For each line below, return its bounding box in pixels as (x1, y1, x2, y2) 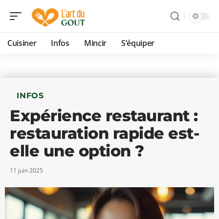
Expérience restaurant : (10, 106, 198, 125)
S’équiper (121, 38, 155, 48)
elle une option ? (10, 141, 144, 160)
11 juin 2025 (10, 166, 43, 175)
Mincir (84, 38, 107, 48)
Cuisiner (7, 38, 37, 48)
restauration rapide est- (10, 124, 199, 143)
